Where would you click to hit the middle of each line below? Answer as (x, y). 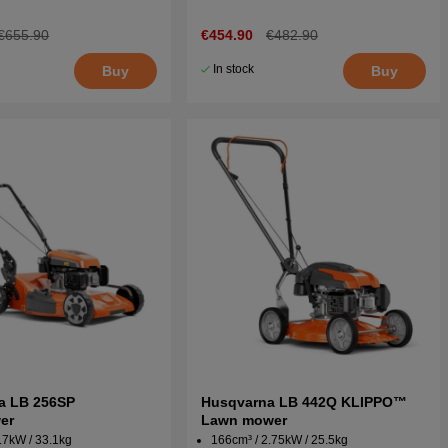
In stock (234, 69)
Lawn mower (244, 420)
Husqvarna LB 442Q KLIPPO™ (304, 402)
